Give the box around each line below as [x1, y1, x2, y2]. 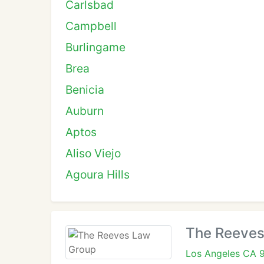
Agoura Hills [65, 167, 130, 181]
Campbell [65, 19, 117, 33]
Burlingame [65, 40, 126, 54]
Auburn [65, 104, 104, 118]
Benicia [65, 82, 104, 97]
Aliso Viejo [65, 146, 121, 160]
